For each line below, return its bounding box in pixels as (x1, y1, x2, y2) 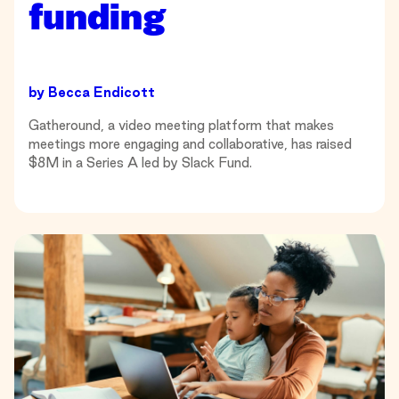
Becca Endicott (48, 84, 155, 100)
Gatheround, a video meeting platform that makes (28, 117, 334, 133)
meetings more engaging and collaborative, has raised (28, 135, 352, 151)
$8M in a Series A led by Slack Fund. (28, 154, 252, 170)
